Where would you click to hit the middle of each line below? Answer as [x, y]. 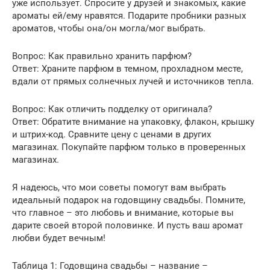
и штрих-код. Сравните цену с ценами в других [111, 134]
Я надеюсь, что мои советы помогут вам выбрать [119, 187]
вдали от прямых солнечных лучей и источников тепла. [133, 81]
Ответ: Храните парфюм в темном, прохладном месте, [127, 68]
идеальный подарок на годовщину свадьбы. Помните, [129, 200]
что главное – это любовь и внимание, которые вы [123, 212]
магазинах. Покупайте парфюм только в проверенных [129, 147]
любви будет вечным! [59, 238]
